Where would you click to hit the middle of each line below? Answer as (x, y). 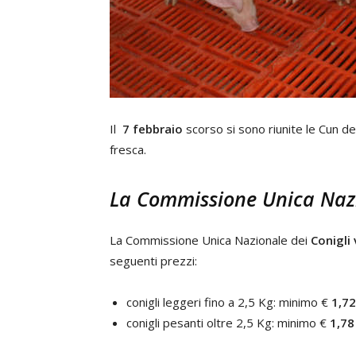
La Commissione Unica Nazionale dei (210, 240)
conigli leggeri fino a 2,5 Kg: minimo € (229, 302)
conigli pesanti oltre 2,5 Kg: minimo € (228, 323)
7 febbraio (153, 129)
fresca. (128, 149)
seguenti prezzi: (153, 261)
